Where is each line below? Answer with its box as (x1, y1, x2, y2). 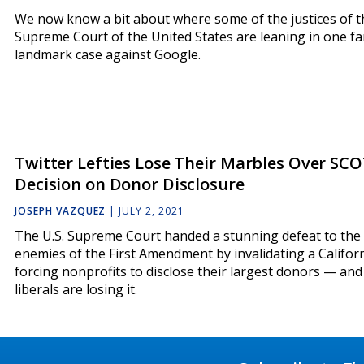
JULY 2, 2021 (119, 204, 184, 219)
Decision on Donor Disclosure (15, 173, 245, 195)
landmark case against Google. (15, 45, 201, 64)
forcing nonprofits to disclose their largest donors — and (15, 262, 362, 281)
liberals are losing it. (15, 280, 137, 299)
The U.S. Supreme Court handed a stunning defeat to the (15, 227, 361, 245)
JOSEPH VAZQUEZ (15, 204, 106, 219)
